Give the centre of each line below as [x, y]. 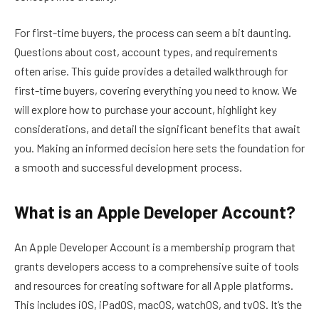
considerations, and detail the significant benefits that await [157, 129]
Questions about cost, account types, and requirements [146, 52]
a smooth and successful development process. [128, 167]
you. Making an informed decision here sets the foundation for [159, 148]
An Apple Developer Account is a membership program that [155, 247]
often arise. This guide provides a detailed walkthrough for [151, 71]
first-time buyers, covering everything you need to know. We [156, 90]
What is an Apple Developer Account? [155, 212]
